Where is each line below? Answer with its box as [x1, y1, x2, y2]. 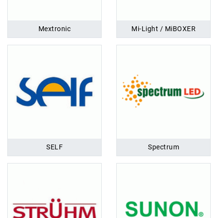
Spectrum [148, 143, 179, 151]
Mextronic [38, 25, 71, 33]
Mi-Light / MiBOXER [131, 25, 196, 33]
